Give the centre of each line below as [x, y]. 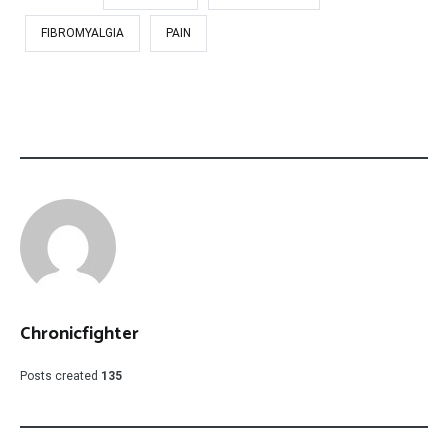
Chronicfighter [79, 334]
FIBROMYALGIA [82, 33]
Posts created [59, 376]
